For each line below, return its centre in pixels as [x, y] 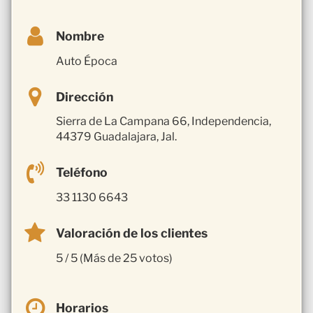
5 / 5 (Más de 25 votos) [114, 258]
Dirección [85, 96]
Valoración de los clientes [132, 233]
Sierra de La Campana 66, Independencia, [163, 122]
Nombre [80, 36]
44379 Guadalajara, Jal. [116, 137]
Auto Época [87, 61]
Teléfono [82, 173]
